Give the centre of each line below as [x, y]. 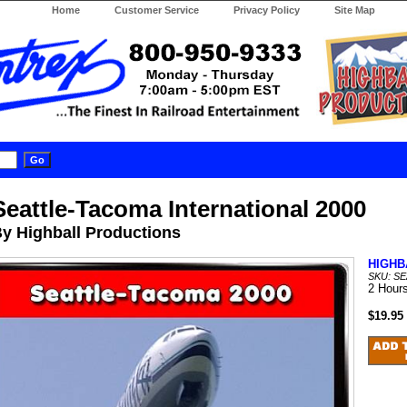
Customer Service [157, 10]
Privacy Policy [267, 10]
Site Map [355, 10]
